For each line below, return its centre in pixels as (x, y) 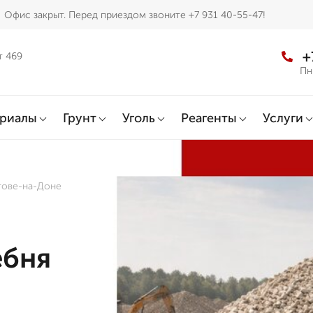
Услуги (283, 118)
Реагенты (209, 118)
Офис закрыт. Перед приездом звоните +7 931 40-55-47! (135, 15)
